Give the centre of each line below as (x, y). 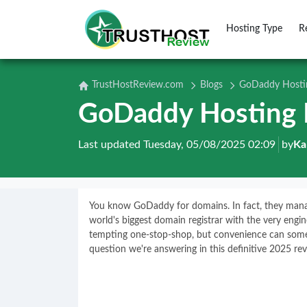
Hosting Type (254, 29)
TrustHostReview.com (138, 85)
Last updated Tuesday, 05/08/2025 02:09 (177, 145)
